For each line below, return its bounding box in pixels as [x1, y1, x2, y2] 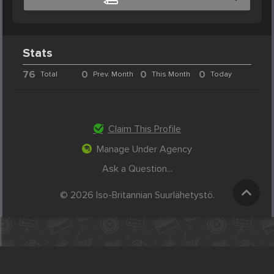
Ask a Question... [102, 163, 172, 176]
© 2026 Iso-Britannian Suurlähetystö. [59, 188, 215, 201]
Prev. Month [93, 70, 134, 80]
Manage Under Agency [97, 143, 192, 156]
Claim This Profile [108, 123, 181, 136]
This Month [151, 70, 190, 80]
